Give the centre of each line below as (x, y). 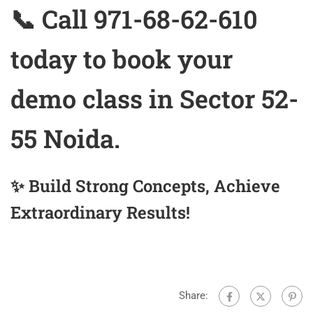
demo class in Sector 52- (154, 99)
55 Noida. (65, 139)
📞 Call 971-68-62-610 (134, 19)
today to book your (122, 59)
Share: (194, 296)
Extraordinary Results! (100, 213)
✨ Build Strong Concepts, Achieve (145, 186)
